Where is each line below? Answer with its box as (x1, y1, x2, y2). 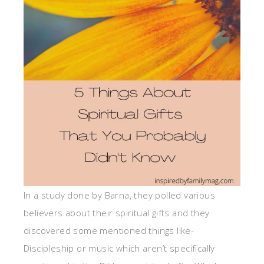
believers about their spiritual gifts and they (24, 207, 210, 219)
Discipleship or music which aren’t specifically (24, 242, 215, 254)
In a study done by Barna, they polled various (24, 189, 215, 201)
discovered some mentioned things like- (24, 225, 194, 236)
